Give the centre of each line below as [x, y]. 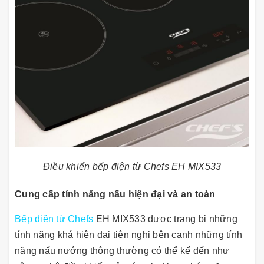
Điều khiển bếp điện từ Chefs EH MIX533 [132, 166]
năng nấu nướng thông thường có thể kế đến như [122, 250]
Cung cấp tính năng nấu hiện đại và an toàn [115, 194]
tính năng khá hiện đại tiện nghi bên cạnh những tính [128, 235]
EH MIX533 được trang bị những [165, 219]
